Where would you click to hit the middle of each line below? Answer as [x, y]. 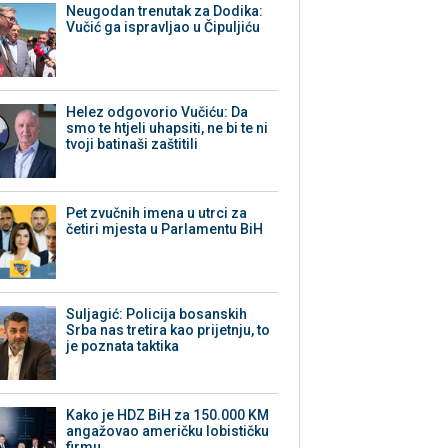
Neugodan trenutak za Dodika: [165, 11]
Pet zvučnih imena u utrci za [157, 213]
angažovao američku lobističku [168, 431]
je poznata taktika [123, 346]
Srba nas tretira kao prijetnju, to [168, 330]
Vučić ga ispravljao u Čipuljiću [163, 27]
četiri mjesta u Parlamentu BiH [165, 229]
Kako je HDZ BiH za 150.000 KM [168, 415]
